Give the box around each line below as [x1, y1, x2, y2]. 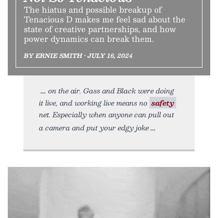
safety [151, 97, 174, 109]
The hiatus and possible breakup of [24, 3, 162, 17]
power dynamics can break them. [24, 32, 154, 46]
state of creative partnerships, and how [24, 22, 176, 36]
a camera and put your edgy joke [39, 122, 149, 134]
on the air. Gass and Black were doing [48, 85, 174, 97]
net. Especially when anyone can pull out [39, 109, 174, 121]
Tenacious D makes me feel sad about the [24, 13, 185, 26]
